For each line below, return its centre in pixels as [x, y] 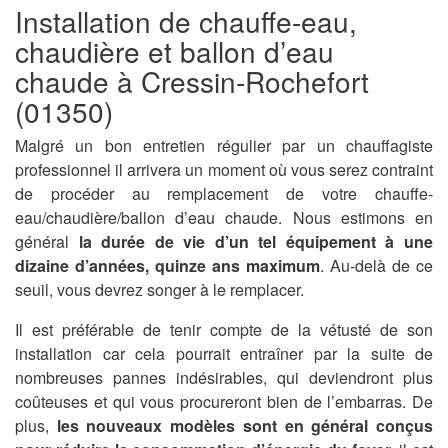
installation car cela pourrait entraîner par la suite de [224, 353]
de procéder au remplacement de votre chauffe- [224, 193]
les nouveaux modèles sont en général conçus [245, 425]
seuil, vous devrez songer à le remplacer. [159, 289]
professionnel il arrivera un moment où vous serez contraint [224, 169]
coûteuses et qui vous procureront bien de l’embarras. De [224, 401]
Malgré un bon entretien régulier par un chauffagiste [224, 145]
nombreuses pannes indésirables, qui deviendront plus [224, 377]
